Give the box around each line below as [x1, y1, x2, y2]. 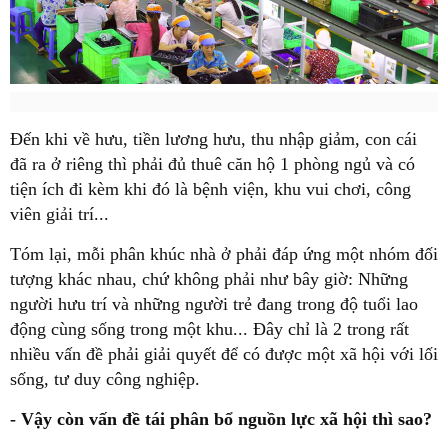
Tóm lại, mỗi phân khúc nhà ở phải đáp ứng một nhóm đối [10, 244, 438, 265]
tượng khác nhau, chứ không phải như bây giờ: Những [10, 269, 408, 290]
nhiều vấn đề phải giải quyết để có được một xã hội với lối [10, 344, 438, 365]
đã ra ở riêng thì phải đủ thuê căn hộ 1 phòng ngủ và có [10, 154, 415, 175]
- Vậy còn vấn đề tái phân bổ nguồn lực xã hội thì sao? [10, 409, 432, 430]
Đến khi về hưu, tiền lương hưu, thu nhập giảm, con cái [10, 129, 417, 150]
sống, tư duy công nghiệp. [10, 369, 200, 390]
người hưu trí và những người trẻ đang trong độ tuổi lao [10, 294, 418, 315]
